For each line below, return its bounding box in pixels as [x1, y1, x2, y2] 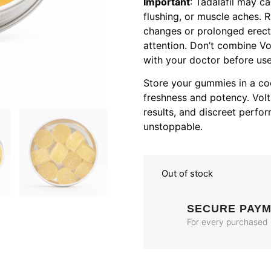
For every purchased [187, 217, 268, 227]
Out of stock [162, 168, 213, 179]
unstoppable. [143, 120, 203, 133]
